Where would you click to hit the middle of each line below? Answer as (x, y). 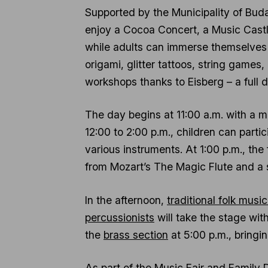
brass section (136, 234)
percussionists (120, 217)
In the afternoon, (126, 200)
